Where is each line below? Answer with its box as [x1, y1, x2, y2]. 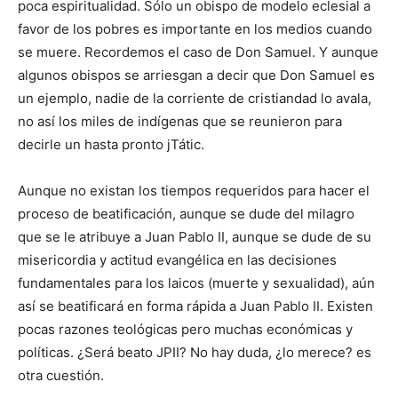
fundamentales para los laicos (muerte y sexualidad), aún [18, 275, 375, 292]
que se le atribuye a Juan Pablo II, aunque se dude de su [18, 228, 371, 246]
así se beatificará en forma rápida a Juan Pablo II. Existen [18, 298, 373, 315]
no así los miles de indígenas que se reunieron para [18, 113, 342, 131]
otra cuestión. [18, 367, 104, 385]
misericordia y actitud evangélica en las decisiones [18, 251, 337, 269]
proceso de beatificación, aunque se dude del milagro [18, 205, 354, 223]
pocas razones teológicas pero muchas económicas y [18, 321, 353, 338]
